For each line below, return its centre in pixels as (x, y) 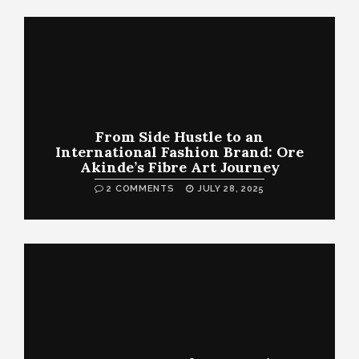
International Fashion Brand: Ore (179, 151)
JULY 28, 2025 (229, 188)
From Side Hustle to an (179, 136)
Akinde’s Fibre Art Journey (179, 167)
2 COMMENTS (141, 188)
